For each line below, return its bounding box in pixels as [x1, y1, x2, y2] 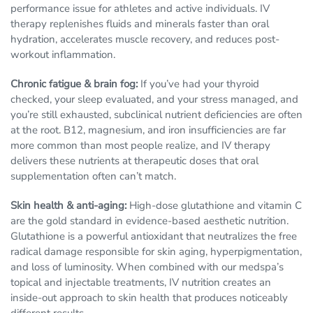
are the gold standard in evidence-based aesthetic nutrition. [10, 214, 289, 228]
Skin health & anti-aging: [10, 198, 126, 213]
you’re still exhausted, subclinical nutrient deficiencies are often [10, 108, 303, 122]
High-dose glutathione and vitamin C [126, 198, 302, 213]
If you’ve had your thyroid [138, 77, 259, 92]
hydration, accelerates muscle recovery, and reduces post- [10, 32, 279, 47]
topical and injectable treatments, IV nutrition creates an [10, 275, 271, 290]
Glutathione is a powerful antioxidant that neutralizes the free [10, 229, 297, 244]
